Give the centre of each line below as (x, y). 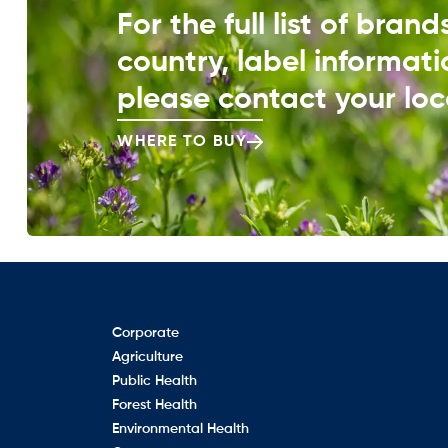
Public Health (154, 380)
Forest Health (154, 404)
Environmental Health (180, 428)
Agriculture (147, 356)
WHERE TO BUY (182, 141)
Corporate (145, 332)
